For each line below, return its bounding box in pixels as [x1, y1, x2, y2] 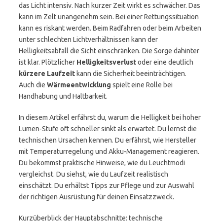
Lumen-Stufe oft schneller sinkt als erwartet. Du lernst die [19, 125, 197, 133]
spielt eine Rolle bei [111, 81, 173, 89]
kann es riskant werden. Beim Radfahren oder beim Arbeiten [19, 24, 201, 32]
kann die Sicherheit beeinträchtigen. [75, 70, 186, 77]
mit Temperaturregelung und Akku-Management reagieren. [19, 147, 199, 155]
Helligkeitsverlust [76, 58, 136, 66]
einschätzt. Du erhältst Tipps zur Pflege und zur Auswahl [19, 182, 194, 189]
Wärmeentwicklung [47, 81, 111, 89]
